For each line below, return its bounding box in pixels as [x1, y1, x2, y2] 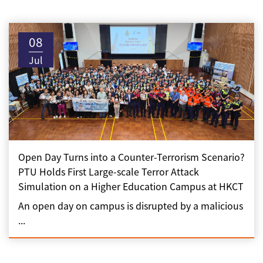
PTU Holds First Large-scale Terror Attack [18, 164, 199, 178]
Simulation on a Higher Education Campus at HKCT [18, 179, 244, 193]
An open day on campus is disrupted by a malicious [18, 198, 243, 213]
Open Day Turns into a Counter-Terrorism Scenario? [18, 150, 245, 164]
